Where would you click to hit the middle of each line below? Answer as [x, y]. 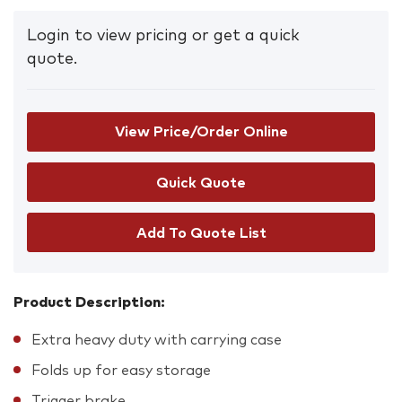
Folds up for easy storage [121, 370]
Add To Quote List [201, 233]
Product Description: [89, 302]
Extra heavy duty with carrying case [157, 340]
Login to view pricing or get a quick [163, 35]
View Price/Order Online [201, 131]
